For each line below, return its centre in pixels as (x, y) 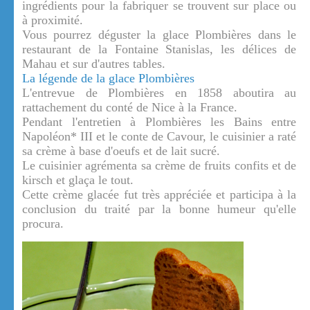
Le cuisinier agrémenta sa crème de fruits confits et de (159, 166)
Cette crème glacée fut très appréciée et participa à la (159, 195)
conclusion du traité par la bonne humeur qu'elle (159, 209)
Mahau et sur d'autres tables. (94, 64)
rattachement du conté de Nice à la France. (130, 108)
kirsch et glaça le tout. (78, 180)
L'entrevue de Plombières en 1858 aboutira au (159, 93)
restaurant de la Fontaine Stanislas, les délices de (159, 49)
